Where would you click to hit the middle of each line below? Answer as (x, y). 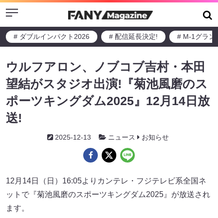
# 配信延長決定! (133, 36)
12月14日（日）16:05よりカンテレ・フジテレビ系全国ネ (106, 181)
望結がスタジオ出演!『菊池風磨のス (107, 84)
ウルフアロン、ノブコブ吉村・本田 (106, 67)
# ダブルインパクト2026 (52, 36)
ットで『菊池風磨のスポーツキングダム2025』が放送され (108, 194)
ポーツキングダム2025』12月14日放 (108, 101)
